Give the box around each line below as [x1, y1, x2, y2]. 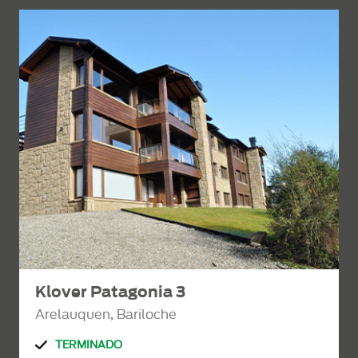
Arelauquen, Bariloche [35, 306, 177, 322]
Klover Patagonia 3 [35, 282, 185, 301]
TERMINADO [55, 337, 122, 351]
